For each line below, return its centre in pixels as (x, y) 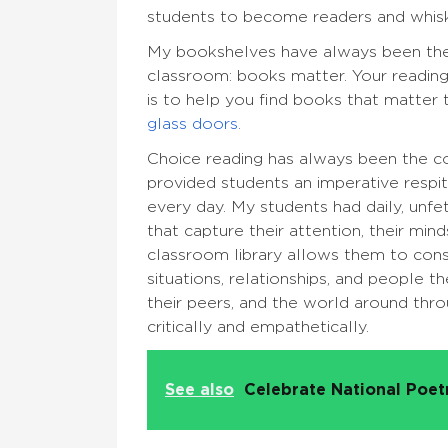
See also (199, 390)
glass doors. (196, 124)
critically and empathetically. (258, 327)
